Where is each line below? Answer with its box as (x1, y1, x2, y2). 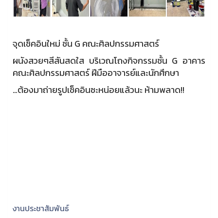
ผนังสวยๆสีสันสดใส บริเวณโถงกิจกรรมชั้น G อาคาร (13, 54, 205, 68)
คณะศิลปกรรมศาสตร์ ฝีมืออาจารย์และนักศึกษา (13, 66, 179, 80)
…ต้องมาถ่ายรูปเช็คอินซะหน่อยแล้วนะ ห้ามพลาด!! (13, 83, 184, 97)
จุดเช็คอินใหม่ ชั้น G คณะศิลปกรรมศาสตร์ (13, 37, 159, 51)
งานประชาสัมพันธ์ (13, 202, 69, 215)
